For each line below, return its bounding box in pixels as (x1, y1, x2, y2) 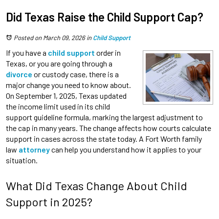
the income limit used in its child (6, 101, 110, 111)
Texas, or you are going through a (6, 58, 112, 68)
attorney (19, 144, 50, 154)
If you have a (6, 47, 48, 57)
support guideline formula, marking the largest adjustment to (6, 112, 203, 122)
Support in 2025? (6, 194, 92, 209)
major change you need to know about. (6, 80, 131, 89)
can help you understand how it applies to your (50, 144, 201, 154)
